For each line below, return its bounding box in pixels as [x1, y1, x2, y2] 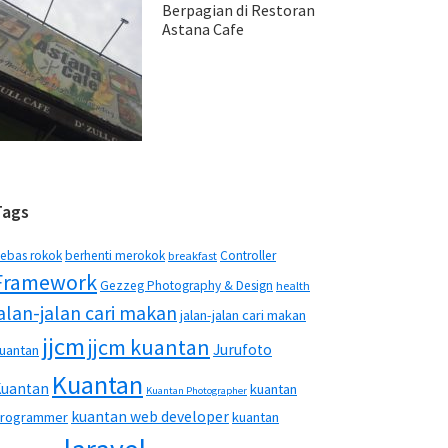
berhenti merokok [65, 247, 165, 264]
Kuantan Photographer [146, 384, 247, 397]
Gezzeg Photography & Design [100, 277, 273, 294]
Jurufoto [213, 340, 272, 359]
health [276, 278, 310, 293]
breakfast [168, 248, 217, 263]
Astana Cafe [162, 19, 244, 39]
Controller [220, 247, 276, 264]
